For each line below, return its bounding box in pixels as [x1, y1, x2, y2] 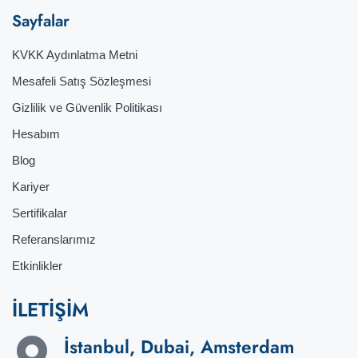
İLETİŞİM [12, 295, 89, 324]
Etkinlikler [12, 258, 62, 272]
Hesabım [12, 126, 60, 141]
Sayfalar [12, 9, 70, 33]
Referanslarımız [12, 232, 96, 246]
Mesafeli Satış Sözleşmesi [12, 74, 151, 88]
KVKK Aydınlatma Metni [12, 47, 137, 62]
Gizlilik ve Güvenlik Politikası [12, 100, 162, 114]
